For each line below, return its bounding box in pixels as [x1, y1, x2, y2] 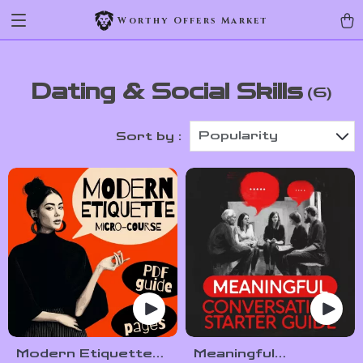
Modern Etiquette [16, 347, 152, 361]
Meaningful [194, 347, 275, 361]
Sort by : [116, 129, 181, 143]
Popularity [199, 129, 278, 143]
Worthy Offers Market [117, 14, 269, 27]
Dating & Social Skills [31, 79, 303, 105]
